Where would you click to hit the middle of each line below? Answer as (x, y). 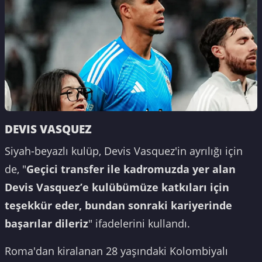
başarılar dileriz (46, 223)
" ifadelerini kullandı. (139, 223)
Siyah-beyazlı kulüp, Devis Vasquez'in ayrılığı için (124, 151)
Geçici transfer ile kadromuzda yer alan (131, 169)
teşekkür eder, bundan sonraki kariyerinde (118, 205)
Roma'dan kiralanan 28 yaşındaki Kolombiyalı (116, 251)
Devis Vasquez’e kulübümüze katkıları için (117, 187)
